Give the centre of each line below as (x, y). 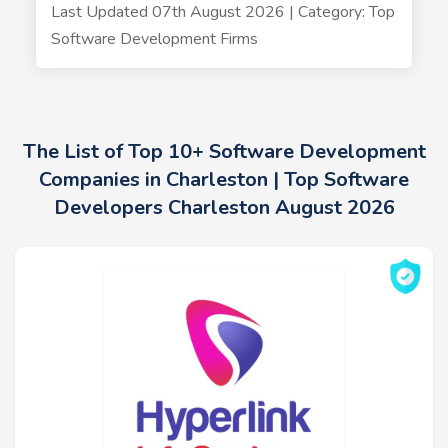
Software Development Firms (154, 39)
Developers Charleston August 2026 (224, 207)
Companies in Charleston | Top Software (224, 179)
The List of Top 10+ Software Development (224, 151)
